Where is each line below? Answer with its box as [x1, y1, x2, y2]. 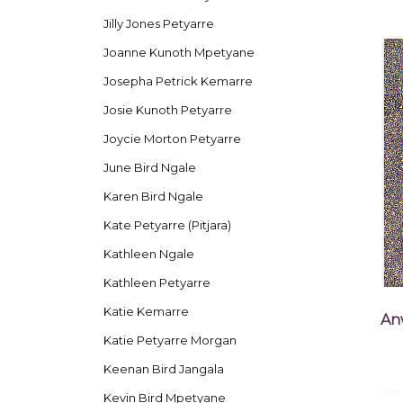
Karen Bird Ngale [103, 189, 203, 204]
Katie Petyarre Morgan [103, 332, 237, 347]
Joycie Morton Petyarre [103, 131, 241, 147]
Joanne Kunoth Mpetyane [103, 45, 255, 60]
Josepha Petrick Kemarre [103, 74, 253, 89]
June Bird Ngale [103, 160, 196, 175]
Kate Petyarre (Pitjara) [103, 217, 231, 232]
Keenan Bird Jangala [103, 361, 224, 376]
